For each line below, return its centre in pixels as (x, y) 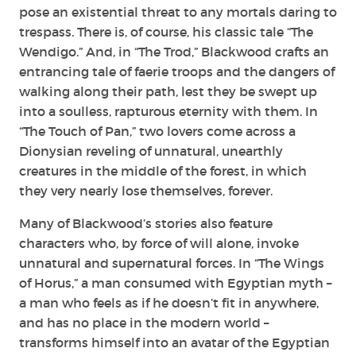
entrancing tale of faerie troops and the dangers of (177, 71)
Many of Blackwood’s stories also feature (146, 223)
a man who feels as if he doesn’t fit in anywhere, (169, 302)
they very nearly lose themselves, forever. (146, 190)
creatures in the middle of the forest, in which (163, 170)
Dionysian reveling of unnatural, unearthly (151, 151)
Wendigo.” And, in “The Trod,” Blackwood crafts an (174, 51)
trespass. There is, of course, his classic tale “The (166, 31)
